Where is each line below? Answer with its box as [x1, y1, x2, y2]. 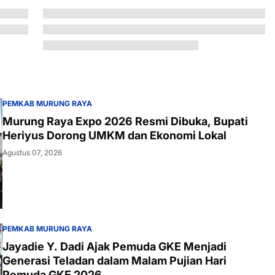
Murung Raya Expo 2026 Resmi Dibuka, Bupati [2, 114, 248, 128]
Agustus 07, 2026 [2, 147, 62, 157]
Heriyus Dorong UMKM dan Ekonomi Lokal [2, 128, 227, 142]
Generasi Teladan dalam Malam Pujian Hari [2, 254, 227, 267]
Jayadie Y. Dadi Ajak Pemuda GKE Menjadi [2, 239, 227, 253]
